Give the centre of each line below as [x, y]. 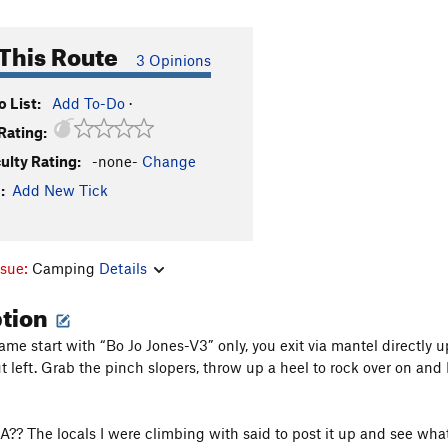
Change [169, 161]
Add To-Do [88, 103]
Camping [65, 267]
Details [123, 267]
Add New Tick [60, 190]
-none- [115, 161]
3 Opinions [173, 60]
